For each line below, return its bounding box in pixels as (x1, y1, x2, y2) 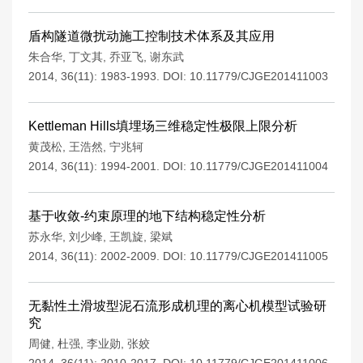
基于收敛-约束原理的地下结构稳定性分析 (28, 209, 266, 223)
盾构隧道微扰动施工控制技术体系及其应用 (28, 29, 275, 43)
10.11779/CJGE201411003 (190, 70, 328, 83)
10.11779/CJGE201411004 (190, 160, 328, 173)
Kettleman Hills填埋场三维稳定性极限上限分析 (28, 119, 297, 133)
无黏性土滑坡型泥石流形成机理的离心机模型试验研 (28, 299, 327, 313)
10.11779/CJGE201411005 (190, 250, 328, 263)
